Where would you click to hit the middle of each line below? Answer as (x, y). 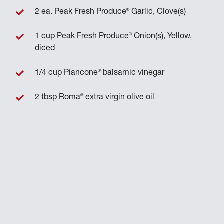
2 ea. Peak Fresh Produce (81, 12)
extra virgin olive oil (119, 98)
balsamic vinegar (133, 73)
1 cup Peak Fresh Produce (82, 37)
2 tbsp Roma (58, 98)
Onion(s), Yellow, (162, 37)
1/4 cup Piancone (67, 73)
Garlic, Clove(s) (158, 12)
